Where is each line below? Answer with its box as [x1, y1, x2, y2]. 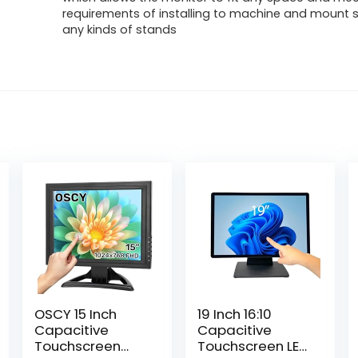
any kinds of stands [62, 22, 177, 38]
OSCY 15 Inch [34, 304, 117, 324]
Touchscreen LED [197, 336, 309, 356]
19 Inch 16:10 [197, 304, 272, 324]
